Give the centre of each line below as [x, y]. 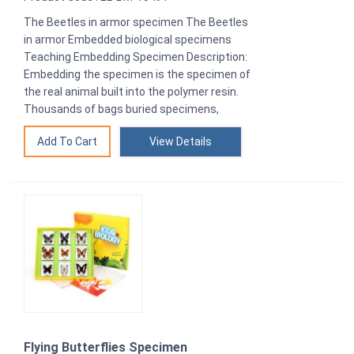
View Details [181, 141]
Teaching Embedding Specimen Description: [136, 56]
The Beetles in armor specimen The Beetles [136, 22]
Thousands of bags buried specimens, [121, 109]
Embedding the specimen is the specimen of [137, 74]
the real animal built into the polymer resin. [131, 91]
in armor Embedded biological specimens [128, 39]
